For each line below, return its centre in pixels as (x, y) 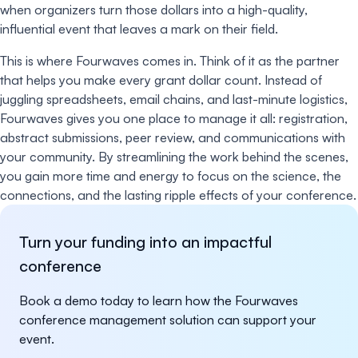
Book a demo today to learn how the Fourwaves (159, 300)
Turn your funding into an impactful (145, 241)
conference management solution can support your (168, 319)
